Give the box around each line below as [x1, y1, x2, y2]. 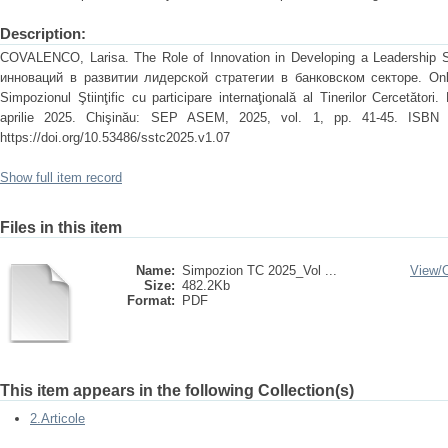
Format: [127, 293, 175, 308]
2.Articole [30, 411, 85, 426]
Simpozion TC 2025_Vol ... [182, 263, 337, 278]
